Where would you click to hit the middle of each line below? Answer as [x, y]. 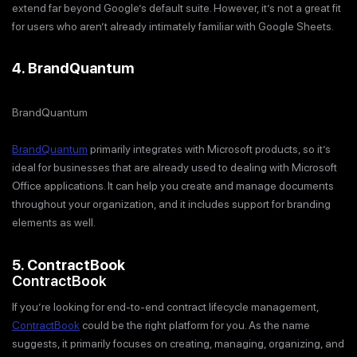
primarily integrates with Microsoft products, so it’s [209, 149]
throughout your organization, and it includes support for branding [171, 204]
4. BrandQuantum [73, 69]
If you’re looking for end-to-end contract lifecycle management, [165, 307]
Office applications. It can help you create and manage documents [173, 186]
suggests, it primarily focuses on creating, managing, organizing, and [178, 344]
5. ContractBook [69, 265]
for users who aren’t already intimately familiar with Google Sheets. [173, 26]
